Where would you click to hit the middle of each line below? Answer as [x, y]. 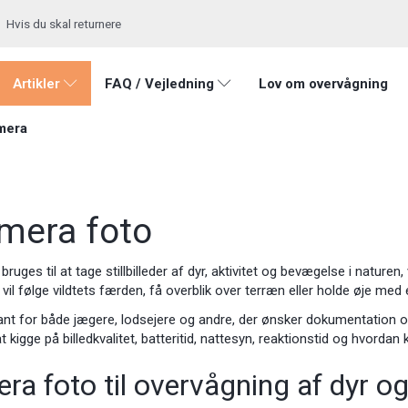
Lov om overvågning [323, 84]
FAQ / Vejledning [159, 84]
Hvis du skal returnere [64, 24]
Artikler [36, 84]
